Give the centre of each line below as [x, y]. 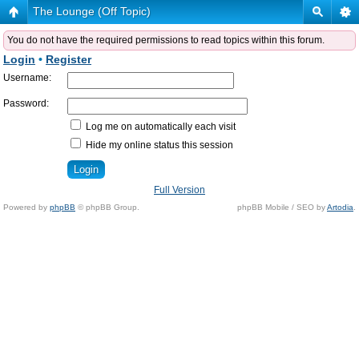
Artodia [340, 207]
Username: [27, 78]
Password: [26, 103]
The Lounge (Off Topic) [92, 11]
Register [69, 59]
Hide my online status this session [158, 145]
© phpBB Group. [107, 207]
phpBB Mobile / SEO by [282, 207]
